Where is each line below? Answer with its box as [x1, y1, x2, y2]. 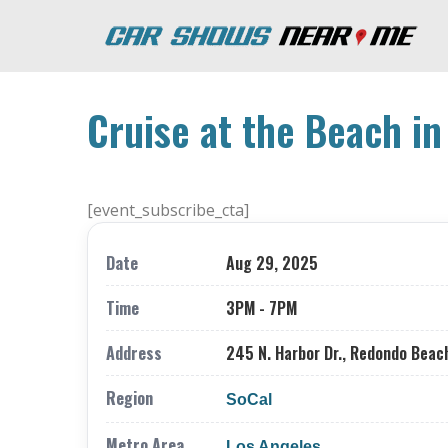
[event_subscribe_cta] [87, 199, 249, 221]
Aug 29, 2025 [226, 251, 318, 275]
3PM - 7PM [226, 296, 297, 320]
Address [106, 341, 162, 365]
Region [106, 386, 153, 410]
